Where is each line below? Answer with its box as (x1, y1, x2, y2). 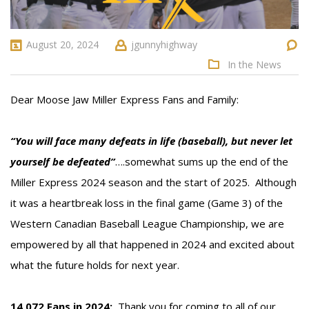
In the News (228, 57, 281, 71)
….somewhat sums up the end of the (115, 154, 288, 168)
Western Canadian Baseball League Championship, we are (10, 216, 284, 230)
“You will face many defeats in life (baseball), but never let (10, 133, 292, 148)
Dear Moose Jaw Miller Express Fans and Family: (10, 92, 239, 106)
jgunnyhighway (128, 37, 197, 51)
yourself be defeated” (10, 154, 115, 168)
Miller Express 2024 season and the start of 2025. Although (10, 175, 297, 189)
